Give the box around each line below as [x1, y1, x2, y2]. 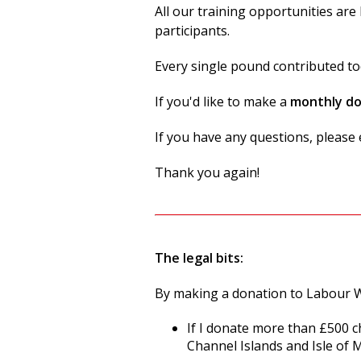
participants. [155, 22, 233, 39]
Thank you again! [155, 164, 259, 181]
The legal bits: [155, 249, 243, 267]
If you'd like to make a [155, 93, 290, 110]
